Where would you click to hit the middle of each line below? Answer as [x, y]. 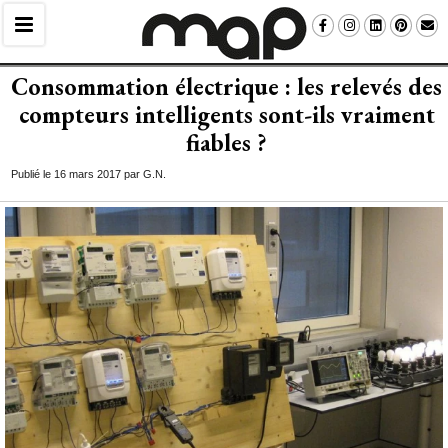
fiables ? [226, 142]
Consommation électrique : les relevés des [226, 86]
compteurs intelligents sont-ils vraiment [226, 114]
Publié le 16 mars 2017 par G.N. [88, 174]
